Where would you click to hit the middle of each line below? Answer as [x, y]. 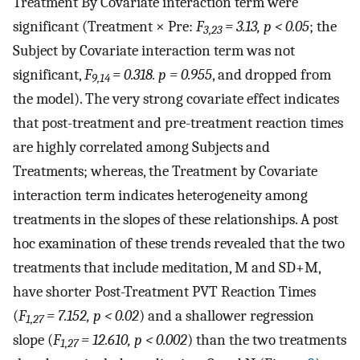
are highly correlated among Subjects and [141, 147]
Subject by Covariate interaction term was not [154, 50]
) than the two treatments [267, 340]
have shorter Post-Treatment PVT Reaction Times [164, 291]
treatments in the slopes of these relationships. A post [176, 219]
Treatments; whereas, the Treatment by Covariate [165, 171]
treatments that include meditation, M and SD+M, [167, 267]
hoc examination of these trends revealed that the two [179, 243]
